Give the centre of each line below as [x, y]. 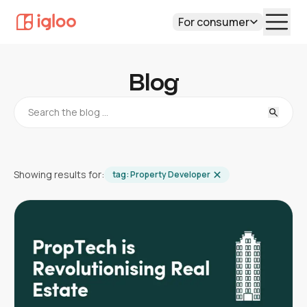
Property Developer [170, 174]
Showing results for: [59, 174]
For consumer [214, 22]
